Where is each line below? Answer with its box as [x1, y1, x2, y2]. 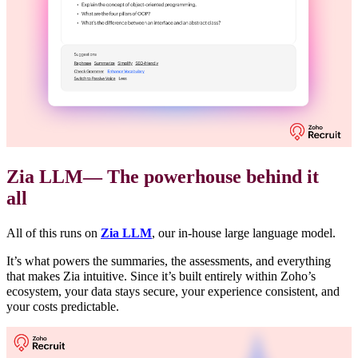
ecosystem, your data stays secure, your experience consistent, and [6, 284, 340, 299]
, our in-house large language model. [152, 226, 336, 241]
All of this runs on [6, 226, 101, 241]
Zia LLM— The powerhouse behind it [6, 166, 319, 188]
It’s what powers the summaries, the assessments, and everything [6, 254, 331, 268]
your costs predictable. [6, 300, 119, 314]
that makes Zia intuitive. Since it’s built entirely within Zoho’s [6, 269, 316, 284]
